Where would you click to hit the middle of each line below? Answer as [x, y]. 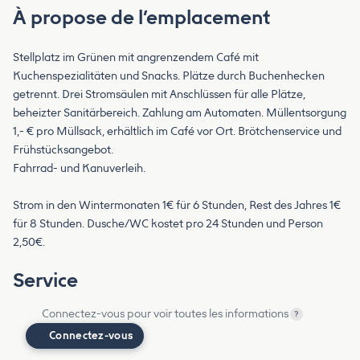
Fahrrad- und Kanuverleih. [79, 169]
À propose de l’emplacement [142, 18]
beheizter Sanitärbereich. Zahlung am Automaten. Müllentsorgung [180, 113]
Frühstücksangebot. [63, 150]
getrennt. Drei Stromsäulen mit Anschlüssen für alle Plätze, [159, 95]
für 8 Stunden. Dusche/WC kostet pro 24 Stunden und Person [168, 224]
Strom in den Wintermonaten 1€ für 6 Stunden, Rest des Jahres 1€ [177, 206]
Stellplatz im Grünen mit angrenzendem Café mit [136, 58]
